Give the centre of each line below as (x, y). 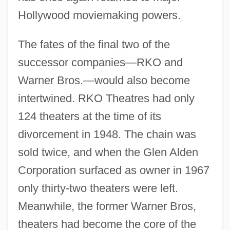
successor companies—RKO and (100, 62)
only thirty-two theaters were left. (98, 188)
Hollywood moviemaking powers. (99, 15)
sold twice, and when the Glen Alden (108, 152)
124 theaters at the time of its (89, 116)
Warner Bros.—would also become (104, 80)
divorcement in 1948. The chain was (107, 134)
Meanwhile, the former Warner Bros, (107, 206)
